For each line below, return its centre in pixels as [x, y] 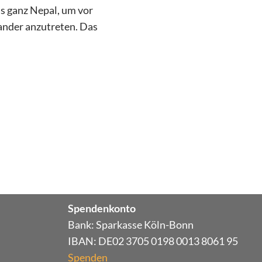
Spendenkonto [102, 208]
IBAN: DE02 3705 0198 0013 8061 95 [153, 241]
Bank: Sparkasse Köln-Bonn [131, 225]
